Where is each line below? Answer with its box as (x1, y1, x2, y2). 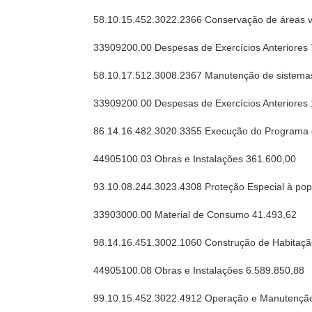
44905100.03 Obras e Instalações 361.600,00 (93, 153, 297, 164)
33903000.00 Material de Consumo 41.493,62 (93, 209, 297, 220)
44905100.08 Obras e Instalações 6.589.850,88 (93, 265, 305, 276)
